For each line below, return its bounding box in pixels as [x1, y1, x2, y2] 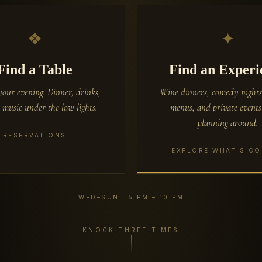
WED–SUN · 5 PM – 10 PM [78, 193, 184, 201]
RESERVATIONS [2, 131, 67, 139]
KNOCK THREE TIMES [82, 226, 180, 233]
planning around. [197, 116, 258, 129]
